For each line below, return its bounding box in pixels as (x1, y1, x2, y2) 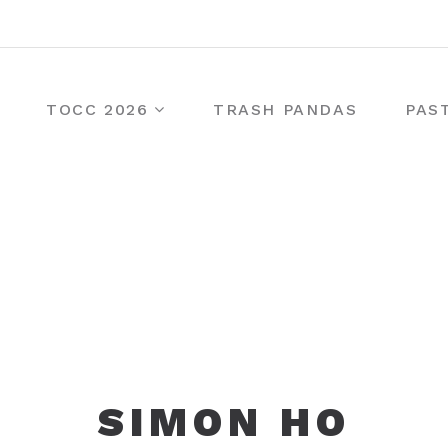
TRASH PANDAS (213, 100, 358, 119)
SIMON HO (97, 399, 351, 446)
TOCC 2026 (46, 100, 149, 119)
